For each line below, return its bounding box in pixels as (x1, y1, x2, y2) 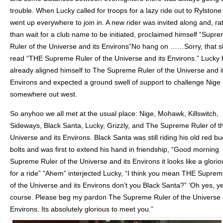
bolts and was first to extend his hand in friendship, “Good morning (10, 145, 219, 153)
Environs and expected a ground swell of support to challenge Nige (10, 78, 221, 86)
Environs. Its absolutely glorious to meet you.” (10, 205, 153, 213)
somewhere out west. (10, 90, 77, 98)
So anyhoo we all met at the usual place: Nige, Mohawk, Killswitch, (10, 110, 219, 117)
